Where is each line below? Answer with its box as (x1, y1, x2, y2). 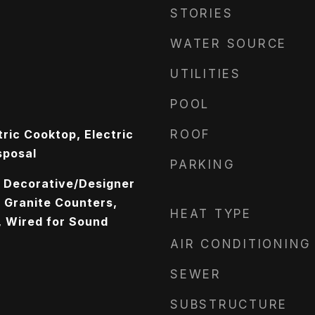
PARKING (170, 157, 236, 172)
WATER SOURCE (170, 37, 287, 51)
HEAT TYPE (170, 207, 252, 221)
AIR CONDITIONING (170, 237, 311, 251)
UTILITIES (170, 67, 241, 81)
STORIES (170, 6, 233, 20)
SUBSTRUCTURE (170, 297, 288, 311)
